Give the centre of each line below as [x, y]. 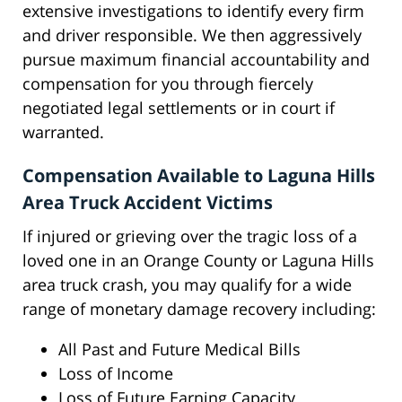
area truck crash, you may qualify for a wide [187, 285]
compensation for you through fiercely [168, 84]
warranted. [63, 132]
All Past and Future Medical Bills [179, 350]
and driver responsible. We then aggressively [192, 35]
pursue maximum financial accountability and [196, 60]
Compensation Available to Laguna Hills [199, 176]
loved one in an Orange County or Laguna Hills [198, 261]
